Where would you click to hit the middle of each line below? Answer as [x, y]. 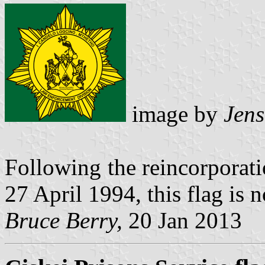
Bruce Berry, [64, 220]
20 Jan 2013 [182, 220]
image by [175, 114]
